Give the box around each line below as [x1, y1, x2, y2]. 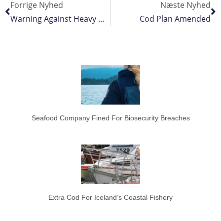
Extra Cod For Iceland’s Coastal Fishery [48, 193, 173, 201]
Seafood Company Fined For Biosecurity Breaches [31, 113, 190, 122]
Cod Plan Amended [140, 13, 211, 25]
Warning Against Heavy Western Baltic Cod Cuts [98, 13, 105, 25]
